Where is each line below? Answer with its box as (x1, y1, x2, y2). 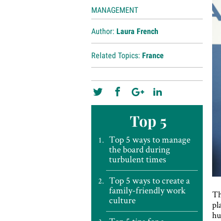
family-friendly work (109, 184, 185, 196)
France (142, 51, 164, 60)
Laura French (116, 27, 158, 36)
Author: (91, 27, 116, 36)
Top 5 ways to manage (109, 133, 190, 146)
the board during (109, 143, 170, 155)
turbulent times (109, 153, 166, 165)
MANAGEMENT (91, 5, 138, 15)
